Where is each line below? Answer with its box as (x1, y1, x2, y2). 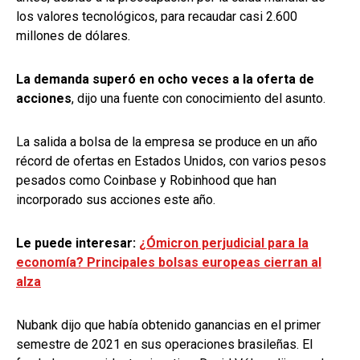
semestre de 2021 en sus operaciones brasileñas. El (16, 336, 313, 352)
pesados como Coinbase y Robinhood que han (16, 172, 276, 188)
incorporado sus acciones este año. (16, 191, 215, 207)
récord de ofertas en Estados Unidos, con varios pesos (16, 153, 326, 169)
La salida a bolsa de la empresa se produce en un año (16, 133, 317, 149)
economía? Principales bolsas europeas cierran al (16, 254, 321, 270)
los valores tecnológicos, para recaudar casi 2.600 (16, 8, 297, 24)
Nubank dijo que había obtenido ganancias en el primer (16, 317, 321, 333)
